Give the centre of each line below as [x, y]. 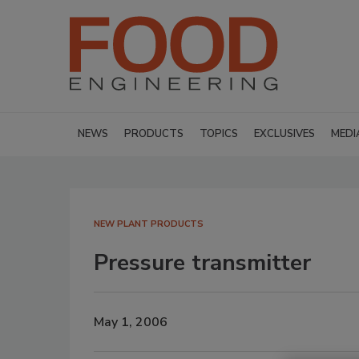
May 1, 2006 [131, 322]
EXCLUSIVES [284, 134]
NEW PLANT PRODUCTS [149, 224]
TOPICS [219, 134]
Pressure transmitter [202, 263]
